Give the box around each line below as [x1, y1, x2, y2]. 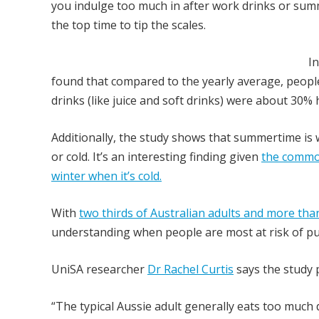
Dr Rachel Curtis [147, 261, 234, 277]
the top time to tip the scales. [51, 17, 206, 33]
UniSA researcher [51, 261, 147, 277]
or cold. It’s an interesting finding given [51, 149, 261, 164]
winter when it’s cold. [51, 168, 162, 184]
